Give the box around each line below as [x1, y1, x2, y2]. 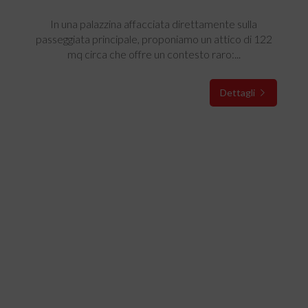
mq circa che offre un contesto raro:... [67, 47, 241, 60]
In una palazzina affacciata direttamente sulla [50, 17, 258, 30]
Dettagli [219, 87, 257, 98]
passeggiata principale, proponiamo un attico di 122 [35, 32, 272, 45]
